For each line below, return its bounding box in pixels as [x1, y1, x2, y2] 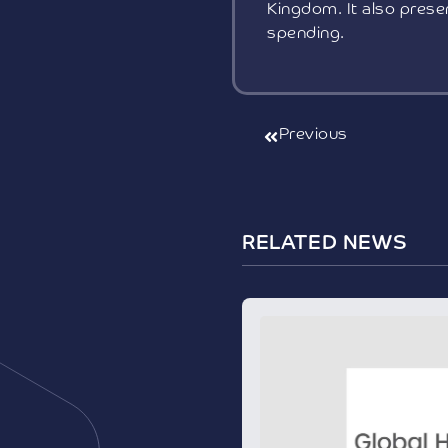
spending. [267, 26, 345, 43]
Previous [278, 127, 348, 144]
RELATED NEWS [242, 233, 408, 254]
